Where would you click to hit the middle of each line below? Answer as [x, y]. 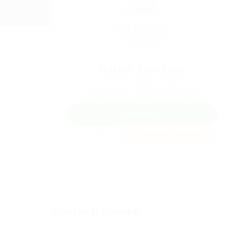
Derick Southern [142, 68]
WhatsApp [145, 114]
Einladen [95, 135]
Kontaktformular [97, 211]
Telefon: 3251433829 [142, 79]
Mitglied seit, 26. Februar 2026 [142, 99]
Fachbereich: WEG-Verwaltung [142, 90]
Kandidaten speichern [170, 135]
